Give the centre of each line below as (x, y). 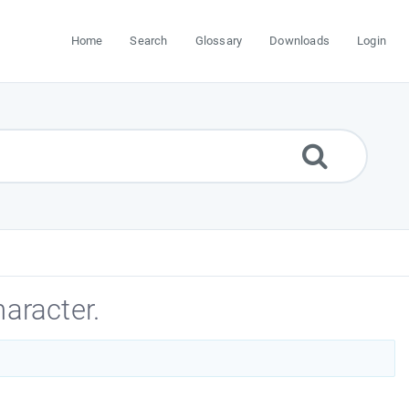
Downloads (299, 41)
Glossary (219, 41)
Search (149, 41)
